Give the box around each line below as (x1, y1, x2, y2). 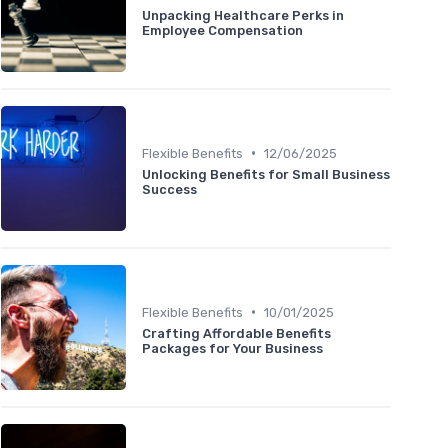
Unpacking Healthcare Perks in (142, 7, 344, 23)
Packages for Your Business (142, 340, 323, 356)
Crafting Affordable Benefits (142, 325, 331, 341)
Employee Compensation (142, 22, 303, 38)
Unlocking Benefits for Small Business (142, 166, 390, 182)
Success (142, 181, 197, 197)
